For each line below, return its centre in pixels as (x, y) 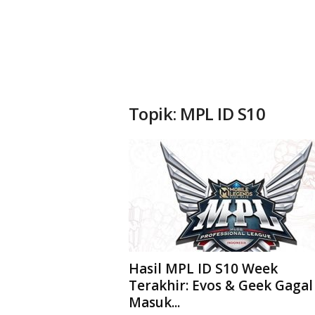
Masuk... (154, 302)
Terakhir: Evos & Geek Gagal (220, 285)
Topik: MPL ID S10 (197, 114)
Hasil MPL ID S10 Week (203, 269)
